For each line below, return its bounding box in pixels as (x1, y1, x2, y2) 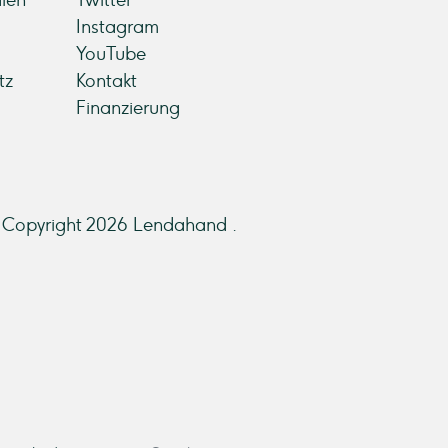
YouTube (76, 43, 146, 65)
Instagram (76, 16, 159, 38)
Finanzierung (76, 97, 180, 119)
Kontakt (76, 70, 137, 92)
